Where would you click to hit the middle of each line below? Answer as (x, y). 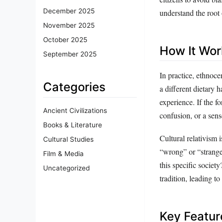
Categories (74, 87)
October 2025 (65, 39)
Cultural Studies (68, 139)
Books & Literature (73, 125)
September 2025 (70, 54)
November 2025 (69, 25)
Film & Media (63, 153)
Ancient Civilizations (75, 110)
